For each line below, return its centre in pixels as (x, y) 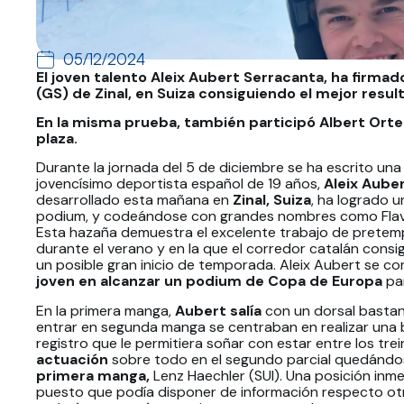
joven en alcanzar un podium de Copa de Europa (209, 281)
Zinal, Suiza (272, 200)
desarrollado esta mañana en (134, 200)
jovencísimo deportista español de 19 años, (180, 184)
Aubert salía (218, 310)
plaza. (57, 139)
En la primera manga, (106, 310)
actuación (72, 359)
